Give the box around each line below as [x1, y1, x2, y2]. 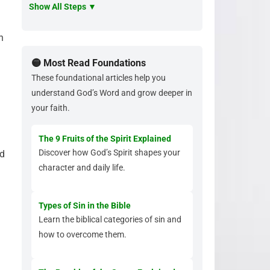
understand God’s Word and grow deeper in [31, 88, 192, 98]
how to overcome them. [39, 230, 127, 239]
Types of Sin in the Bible [39, 201, 131, 210]
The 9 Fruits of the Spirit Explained [39, 134, 171, 143]
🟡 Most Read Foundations [31, 57, 146, 69]
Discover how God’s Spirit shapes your [39, 148, 180, 157]
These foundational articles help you [31, 73, 166, 83]
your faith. [31, 103, 70, 113]
